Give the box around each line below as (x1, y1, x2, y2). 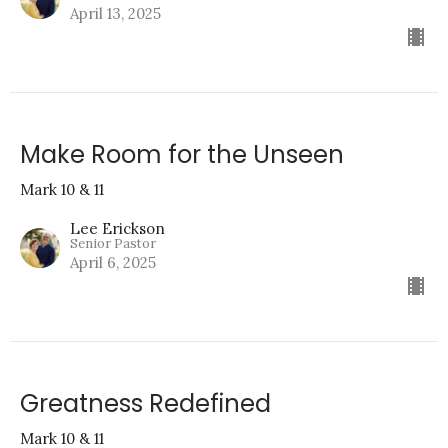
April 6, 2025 (70, 253, 156, 273)
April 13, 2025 (70, 4, 161, 24)
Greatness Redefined (20, 387, 271, 421)
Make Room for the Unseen (20, 138, 344, 172)
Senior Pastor (70, 235, 156, 253)
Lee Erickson (70, 219, 165, 239)
